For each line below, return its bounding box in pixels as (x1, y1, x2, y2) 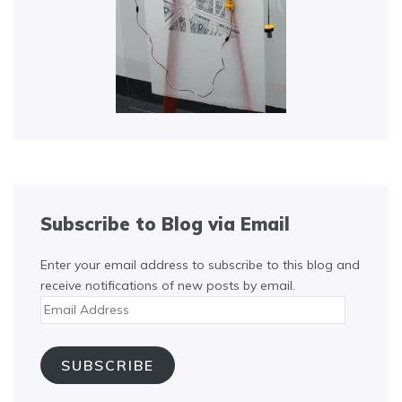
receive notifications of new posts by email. (40, 277, 295, 293)
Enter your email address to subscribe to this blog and (40, 257, 360, 273)
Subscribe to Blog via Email (40, 213, 290, 235)
